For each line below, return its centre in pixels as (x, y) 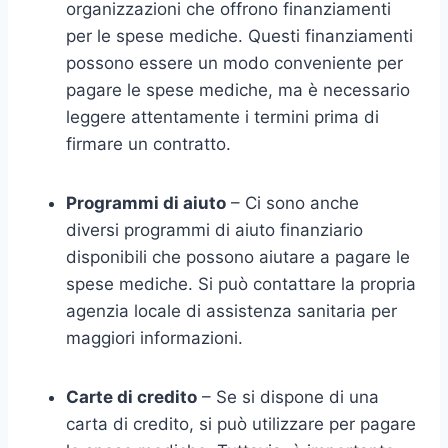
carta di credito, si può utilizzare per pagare (241, 423)
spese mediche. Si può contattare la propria (241, 283)
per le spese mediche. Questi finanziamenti (239, 35)
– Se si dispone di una (288, 396)
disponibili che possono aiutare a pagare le (238, 256)
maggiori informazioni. (154, 337)
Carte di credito (131, 396)
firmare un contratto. (148, 143)
